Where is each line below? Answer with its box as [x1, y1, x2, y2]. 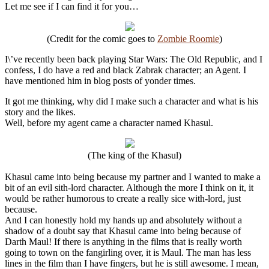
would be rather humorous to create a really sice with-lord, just [5, 193, 241, 204]
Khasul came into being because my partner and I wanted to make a [5, 171, 261, 182]
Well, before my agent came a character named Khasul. [5, 117, 213, 128]
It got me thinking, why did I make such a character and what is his [5, 95, 258, 106]
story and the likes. [5, 106, 76, 117]
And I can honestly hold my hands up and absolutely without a [5, 214, 242, 225]
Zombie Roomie [157, 33, 219, 44]
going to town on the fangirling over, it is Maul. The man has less [5, 247, 251, 258]
